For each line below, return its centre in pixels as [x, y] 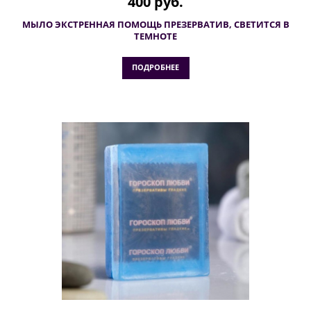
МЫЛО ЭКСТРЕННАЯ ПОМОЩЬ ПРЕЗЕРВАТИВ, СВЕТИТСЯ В [155, 24]
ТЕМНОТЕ [155, 36]
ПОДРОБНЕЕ [155, 67]
